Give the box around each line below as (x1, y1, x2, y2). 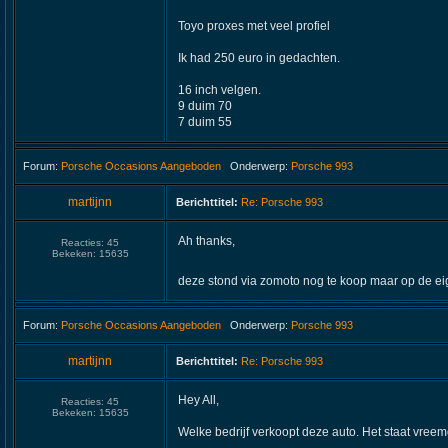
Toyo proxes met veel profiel (178, 19, 330, 33)
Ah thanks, (178, 234, 235, 248)
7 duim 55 (178, 115, 232, 129)
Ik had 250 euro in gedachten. (178, 51, 340, 65)
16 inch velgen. (178, 83, 261, 97)
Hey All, (178, 393, 219, 407)
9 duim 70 (178, 99, 232, 113)
